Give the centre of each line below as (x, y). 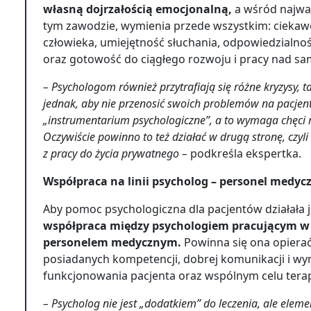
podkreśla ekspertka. (247, 153)
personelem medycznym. (112, 242)
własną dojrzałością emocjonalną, (139, 9)
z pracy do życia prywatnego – (117, 153)
